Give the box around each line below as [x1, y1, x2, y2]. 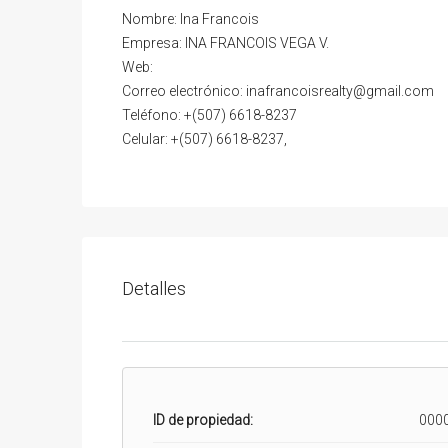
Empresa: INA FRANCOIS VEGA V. [122, 34, 329, 51]
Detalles [122, 278, 186, 299]
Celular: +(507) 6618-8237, [122, 130, 287, 147]
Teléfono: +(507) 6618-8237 [122, 106, 297, 123]
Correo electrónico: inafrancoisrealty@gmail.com [122, 82, 434, 99]
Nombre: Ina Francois [122, 10, 259, 27]
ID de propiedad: [153, 411, 253, 428]
